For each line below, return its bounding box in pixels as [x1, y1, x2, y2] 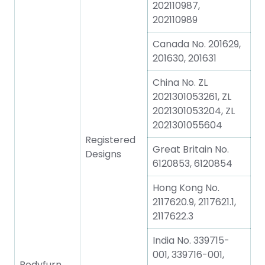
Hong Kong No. [153, 181, 219, 195]
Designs [85, 147, 121, 161]
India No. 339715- [153, 234, 230, 247]
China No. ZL [153, 76, 208, 89]
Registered [85, 133, 135, 147]
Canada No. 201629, [153, 37, 241, 51]
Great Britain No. [153, 143, 229, 156]
